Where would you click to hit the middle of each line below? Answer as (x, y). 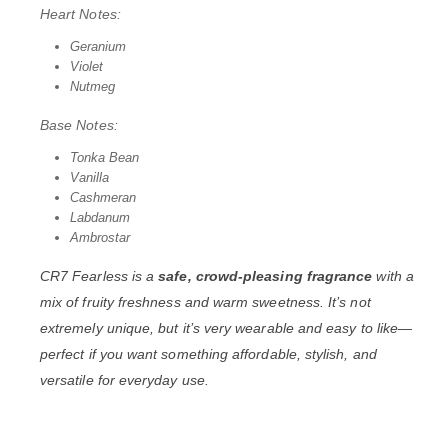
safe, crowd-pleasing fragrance (265, 275)
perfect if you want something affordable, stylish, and (208, 353)
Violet (86, 66)
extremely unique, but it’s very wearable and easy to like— (226, 327)
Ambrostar (99, 237)
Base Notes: (79, 124)
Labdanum (99, 217)
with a (393, 275)
